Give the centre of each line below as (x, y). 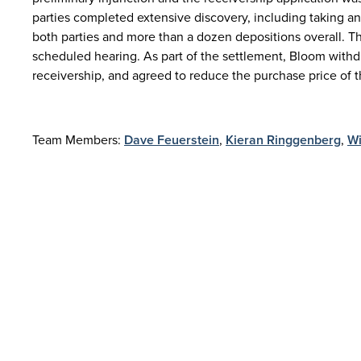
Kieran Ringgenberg (283, 140)
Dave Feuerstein (172, 140)
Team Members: (78, 140)
